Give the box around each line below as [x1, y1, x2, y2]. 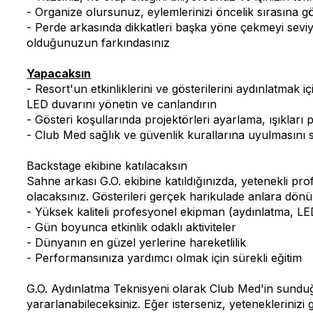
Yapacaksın [27, 66, 92, 80]
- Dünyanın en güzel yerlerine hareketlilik [27, 235, 247, 249]
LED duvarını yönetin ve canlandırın [27, 97, 217, 111]
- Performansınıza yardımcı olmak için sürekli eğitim [27, 251, 303, 265]
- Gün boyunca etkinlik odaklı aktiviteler [27, 220, 237, 234]
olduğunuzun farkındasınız [27, 36, 170, 50]
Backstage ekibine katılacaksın [27, 159, 188, 173]
